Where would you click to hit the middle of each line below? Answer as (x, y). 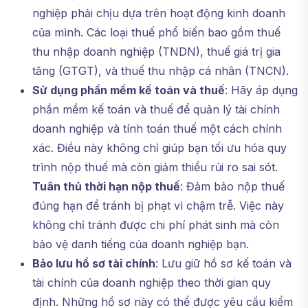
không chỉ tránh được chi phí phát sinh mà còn (156, 225)
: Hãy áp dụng (261, 90)
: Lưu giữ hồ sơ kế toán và (223, 264)
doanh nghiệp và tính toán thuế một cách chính (157, 129)
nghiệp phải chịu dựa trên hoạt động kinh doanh (159, 13)
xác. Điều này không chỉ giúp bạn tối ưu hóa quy (159, 148)
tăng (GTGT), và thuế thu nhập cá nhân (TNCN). (161, 71)
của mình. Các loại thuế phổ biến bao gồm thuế (156, 33)
